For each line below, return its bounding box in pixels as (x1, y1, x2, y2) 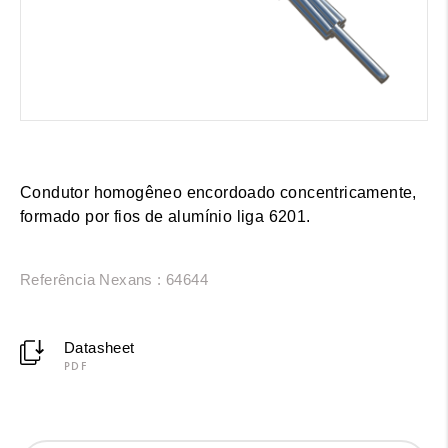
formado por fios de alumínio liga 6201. (20, 207, 311, 225)
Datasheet (63, 338, 135, 356)
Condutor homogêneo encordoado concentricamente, (20, 183, 417, 201)
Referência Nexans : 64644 (20, 270, 208, 288)
